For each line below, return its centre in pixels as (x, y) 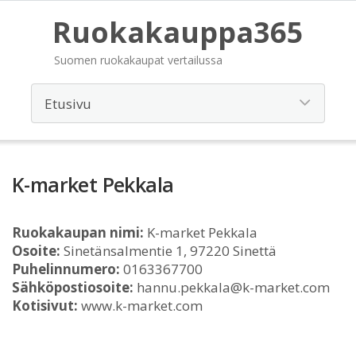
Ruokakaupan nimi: (78, 232)
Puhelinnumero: (66, 269)
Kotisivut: (45, 306)
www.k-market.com (140, 306)
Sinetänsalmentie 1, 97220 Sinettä (168, 251)
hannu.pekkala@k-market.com (232, 287)
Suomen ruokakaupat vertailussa (138, 60)
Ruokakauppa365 (178, 32)
